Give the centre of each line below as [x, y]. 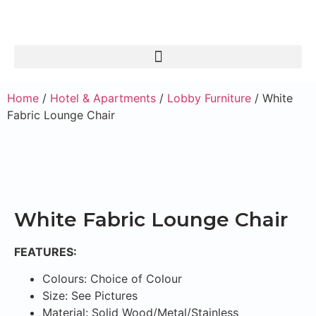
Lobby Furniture [209, 98]
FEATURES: [45, 252]
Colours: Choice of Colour [112, 279]
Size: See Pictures [90, 296]
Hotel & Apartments [103, 98]
